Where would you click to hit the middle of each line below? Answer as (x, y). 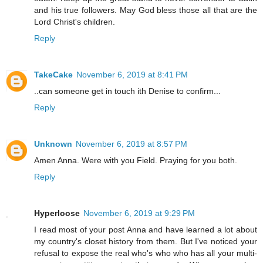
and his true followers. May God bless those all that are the (146, 10)
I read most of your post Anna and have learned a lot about (146, 229)
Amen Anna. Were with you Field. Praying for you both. (136, 160)
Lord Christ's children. (75, 21)
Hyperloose (57, 213)
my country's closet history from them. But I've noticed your (146, 241)
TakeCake (53, 74)
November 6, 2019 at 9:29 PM (139, 213)
